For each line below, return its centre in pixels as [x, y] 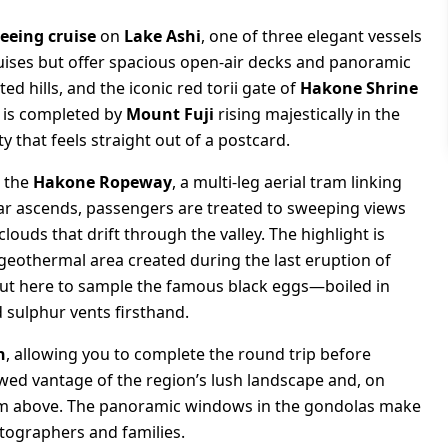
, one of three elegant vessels [311, 35]
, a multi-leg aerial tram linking [287, 181]
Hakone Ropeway [102, 181]
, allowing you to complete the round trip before [188, 353]
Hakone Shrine [359, 87]
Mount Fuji [170, 113]
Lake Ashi [162, 35]
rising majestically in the [307, 113]
